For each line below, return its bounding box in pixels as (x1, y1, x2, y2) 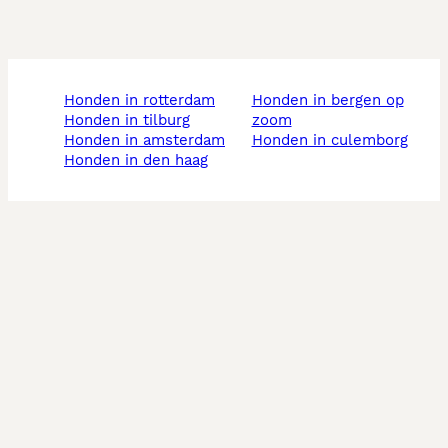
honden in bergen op (251, 91, 263, 110)
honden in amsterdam (75, 131, 225, 150)
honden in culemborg (262, 131, 408, 150)
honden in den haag (75, 151, 208, 170)
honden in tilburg (75, 111, 190, 130)
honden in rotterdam (75, 91, 215, 110)
